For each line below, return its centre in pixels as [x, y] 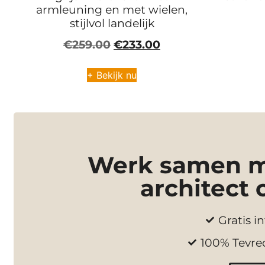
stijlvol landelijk [112, 23]
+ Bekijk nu [112, 75]
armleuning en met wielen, [112, 10]
